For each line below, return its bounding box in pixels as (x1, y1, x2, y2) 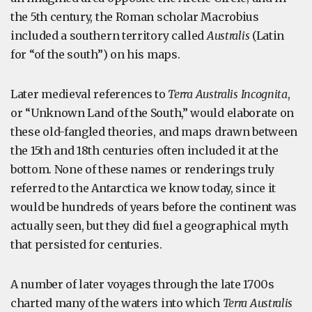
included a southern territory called (10, 29, 207, 42)
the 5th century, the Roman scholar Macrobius (10, 10, 259, 24)
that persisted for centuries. (10, 237, 162, 251)
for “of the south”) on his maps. (10, 47, 180, 61)
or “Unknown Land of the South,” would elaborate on (10, 106, 295, 120)
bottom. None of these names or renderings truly (10, 162, 274, 176)
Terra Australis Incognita (168, 87, 288, 101)
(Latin (249, 29, 285, 42)
